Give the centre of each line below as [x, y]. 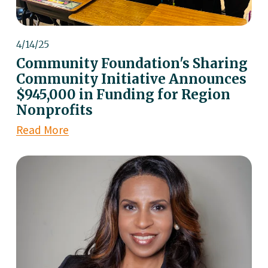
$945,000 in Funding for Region [123, 95]
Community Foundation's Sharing [132, 64]
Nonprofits [54, 110]
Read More [42, 130]
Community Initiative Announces [131, 79]
